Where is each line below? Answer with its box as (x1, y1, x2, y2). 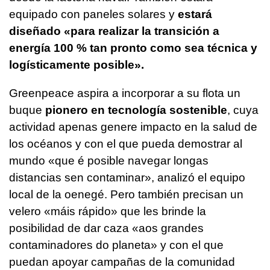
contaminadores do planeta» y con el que (9, 238, 224, 251)
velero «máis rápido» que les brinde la (9, 204, 206, 218)
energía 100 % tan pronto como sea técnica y (9, 41, 257, 54)
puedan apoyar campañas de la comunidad (9, 255, 235, 268)
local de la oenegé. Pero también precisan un (9, 187, 243, 201)
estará (178, 7, 212, 20)
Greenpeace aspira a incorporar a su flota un (9, 86, 240, 99)
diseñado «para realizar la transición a (9, 24, 219, 37)
